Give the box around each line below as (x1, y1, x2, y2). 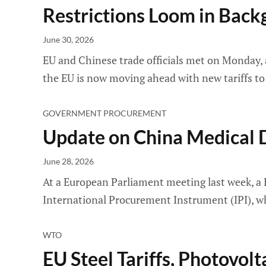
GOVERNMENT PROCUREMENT (43, 108, 166, 118)
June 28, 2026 (43, 156, 94, 166)
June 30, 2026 (43, 34, 94, 45)
